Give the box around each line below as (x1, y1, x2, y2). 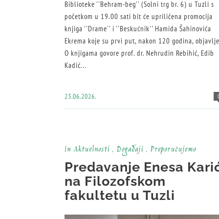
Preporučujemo (150, 144, 196, 156)
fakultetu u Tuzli (65, 188, 175, 203)
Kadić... (65, 60, 87, 70)
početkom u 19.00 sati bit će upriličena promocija (65, 11, 213, 21)
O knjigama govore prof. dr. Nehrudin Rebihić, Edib (65, 48, 214, 58)
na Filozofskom (65, 174, 166, 189)
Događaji (116, 144, 143, 156)
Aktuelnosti (73, 144, 109, 156)
